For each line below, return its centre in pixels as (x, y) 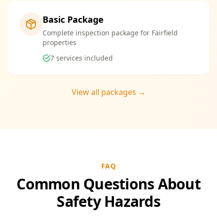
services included (84, 58)
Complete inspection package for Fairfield (110, 33)
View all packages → (108, 92)
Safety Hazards (108, 201)
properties (60, 42)
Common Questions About (108, 184)
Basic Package (73, 19)
